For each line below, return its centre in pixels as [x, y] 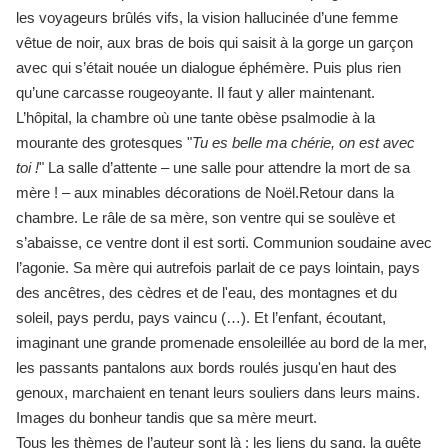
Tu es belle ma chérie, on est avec [303, 142]
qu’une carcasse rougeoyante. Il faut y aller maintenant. [195, 92]
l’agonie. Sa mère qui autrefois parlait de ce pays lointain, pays [218, 267]
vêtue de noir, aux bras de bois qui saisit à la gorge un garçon [214, 42]
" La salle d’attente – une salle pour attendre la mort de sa [224, 167]
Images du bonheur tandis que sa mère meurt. [166, 417]
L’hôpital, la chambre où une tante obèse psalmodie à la [195, 117]
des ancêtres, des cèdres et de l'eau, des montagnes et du [206, 292]
